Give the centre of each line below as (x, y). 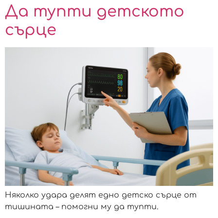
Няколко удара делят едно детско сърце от (101, 195)
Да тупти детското (95, 11)
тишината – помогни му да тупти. (82, 207)
